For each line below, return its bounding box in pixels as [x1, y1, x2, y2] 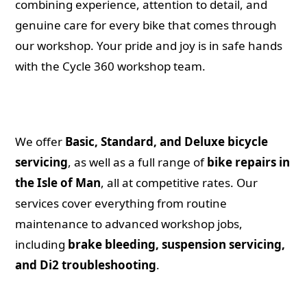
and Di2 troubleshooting [15, 256, 156, 273]
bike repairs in [207, 153, 290, 170]
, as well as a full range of [68, 153, 207, 170]
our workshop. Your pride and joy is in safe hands [15, 37, 282, 53]
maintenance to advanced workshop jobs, [15, 215, 243, 232]
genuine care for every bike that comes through [15, 16, 277, 33]
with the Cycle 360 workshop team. [15, 58, 206, 74]
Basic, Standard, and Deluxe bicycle [65, 133, 268, 149]
